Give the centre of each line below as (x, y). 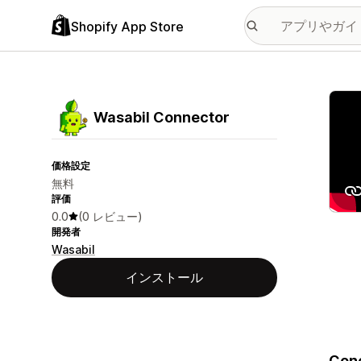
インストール (164, 277)
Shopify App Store (127, 26)
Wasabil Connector (162, 117)
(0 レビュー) (110, 216)
